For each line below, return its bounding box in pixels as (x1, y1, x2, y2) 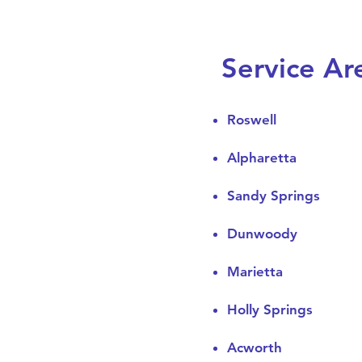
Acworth (227, 339, 283, 356)
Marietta (227, 263, 284, 280)
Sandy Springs (227, 187, 321, 204)
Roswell (227, 112, 277, 128)
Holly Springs (227, 301, 314, 318)
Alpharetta (227, 149, 297, 166)
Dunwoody (227, 225, 298, 242)
